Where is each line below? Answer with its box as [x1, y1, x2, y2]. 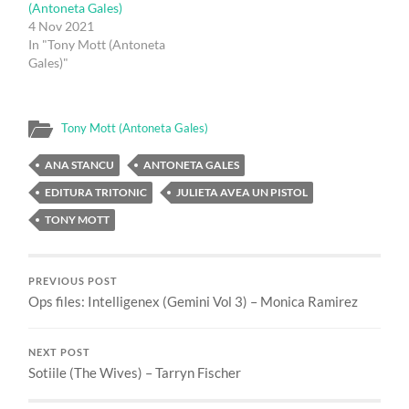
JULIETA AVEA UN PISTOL [176, 184, 309, 199]
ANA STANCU [45, 157, 115, 172]
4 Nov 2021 [28, 17, 95, 34]
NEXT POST [28, 346, 91, 358]
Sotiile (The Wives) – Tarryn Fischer [28, 363, 242, 381]
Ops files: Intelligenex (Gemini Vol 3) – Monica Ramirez [28, 292, 359, 309]
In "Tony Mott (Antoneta [28, 36, 166, 52]
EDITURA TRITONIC [45, 184, 148, 199]
